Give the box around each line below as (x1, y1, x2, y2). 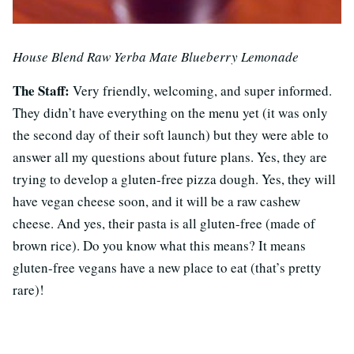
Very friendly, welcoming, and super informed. (70, 81, 332, 100)
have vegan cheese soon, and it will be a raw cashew (13, 191, 300, 210)
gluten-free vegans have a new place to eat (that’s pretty (13, 258, 322, 277)
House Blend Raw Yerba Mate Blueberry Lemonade (13, 47, 299, 66)
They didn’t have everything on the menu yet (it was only (13, 103, 328, 122)
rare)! (13, 280, 44, 299)
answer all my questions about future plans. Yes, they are (13, 147, 327, 166)
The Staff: (13, 80, 70, 100)
